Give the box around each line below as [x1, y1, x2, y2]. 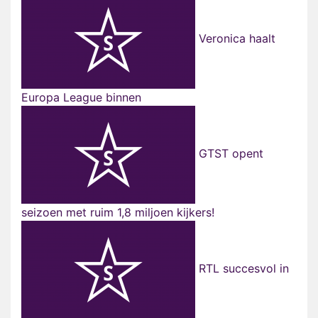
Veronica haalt [195, 31, 275, 46]
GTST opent [195, 146, 263, 161]
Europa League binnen [21, 90, 141, 105]
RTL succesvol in [195, 261, 289, 276]
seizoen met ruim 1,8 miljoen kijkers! [21, 205, 214, 220]
